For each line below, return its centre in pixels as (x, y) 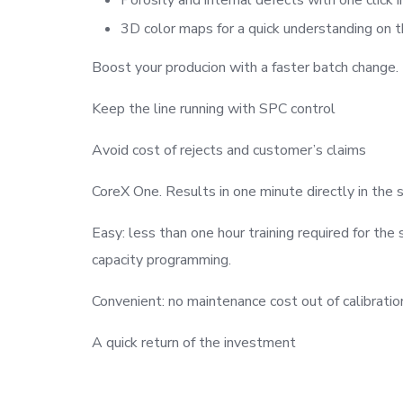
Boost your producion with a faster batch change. (245, 67)
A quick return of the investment (194, 342)
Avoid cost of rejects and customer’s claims (229, 150)
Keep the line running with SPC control (214, 108)
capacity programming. (161, 260)
